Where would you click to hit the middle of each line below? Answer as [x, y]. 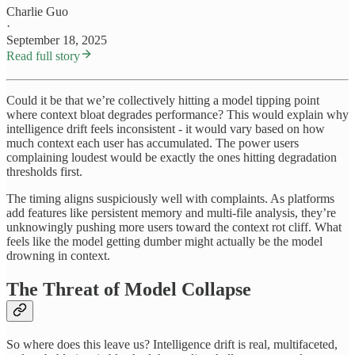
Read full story [43, 56]
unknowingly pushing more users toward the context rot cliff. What [174, 227]
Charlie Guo [37, 12]
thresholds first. [44, 172]
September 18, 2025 [57, 40]
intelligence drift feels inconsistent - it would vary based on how [166, 129]
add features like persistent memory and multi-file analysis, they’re [171, 213]
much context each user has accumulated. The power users [153, 143]
